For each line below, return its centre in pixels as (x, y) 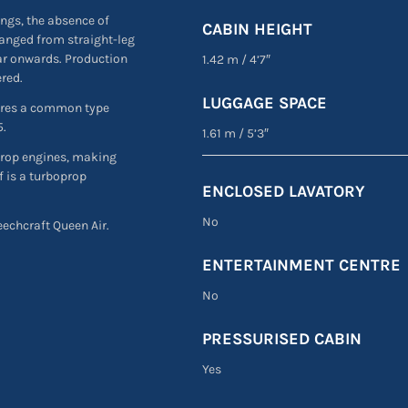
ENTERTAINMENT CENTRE (301, 265)
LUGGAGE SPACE (264, 103)
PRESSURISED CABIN (281, 338)
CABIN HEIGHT (257, 30)
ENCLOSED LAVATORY (283, 191)
